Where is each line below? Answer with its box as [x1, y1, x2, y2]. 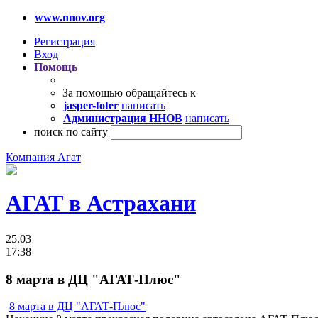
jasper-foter [63, 99, 119, 111]
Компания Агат [6, 151, 81, 163]
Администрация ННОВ [63, 112, 182, 124]
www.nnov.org [35, 11, 105, 23]
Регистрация [34, 35, 95, 48]
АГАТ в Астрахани [6, 190, 196, 216]
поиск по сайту [34, 126, 108, 138]
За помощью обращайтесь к [62, 87, 196, 99]
